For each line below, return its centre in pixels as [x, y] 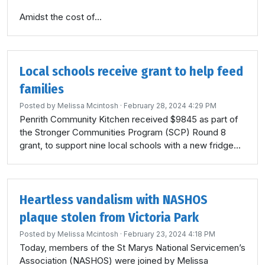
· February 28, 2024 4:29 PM [167, 106]
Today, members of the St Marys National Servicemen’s [132, 248]
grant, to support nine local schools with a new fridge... [130, 145]
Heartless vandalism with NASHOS [114, 200]
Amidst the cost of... [61, 17]
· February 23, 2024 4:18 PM [167, 234]
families [42, 89]
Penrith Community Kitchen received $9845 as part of [129, 119]
